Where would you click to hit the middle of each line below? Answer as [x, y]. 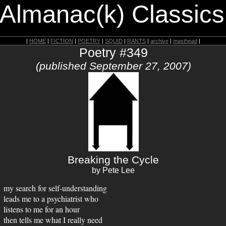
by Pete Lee [113, 170]
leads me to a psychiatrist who [51, 199]
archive [159, 41]
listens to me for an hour [42, 209]
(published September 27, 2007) [113, 66]
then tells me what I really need [53, 220]
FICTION [62, 41]
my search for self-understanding [55, 188]
